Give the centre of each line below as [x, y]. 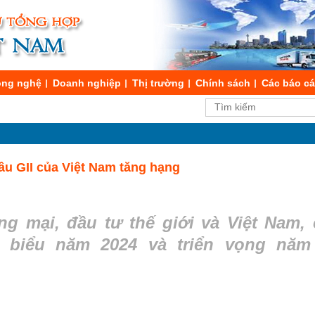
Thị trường [158, 83]
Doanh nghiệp [87, 83]
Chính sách [223, 83]
